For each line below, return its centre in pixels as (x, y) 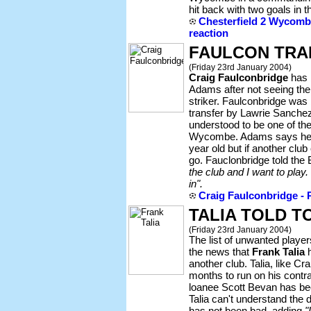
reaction (209, 33)
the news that (220, 252)
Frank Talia (278, 252)
